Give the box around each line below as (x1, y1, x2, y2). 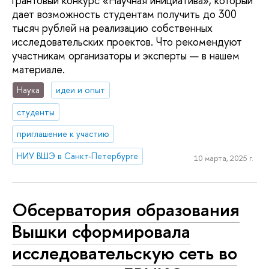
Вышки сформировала (12, 218, 190, 244)
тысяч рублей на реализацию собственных (12, 20, 213, 36)
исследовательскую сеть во (12, 240, 237, 265)
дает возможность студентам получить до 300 (12, 7, 237, 22)
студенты (17, 106, 55, 118)
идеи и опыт (56, 83, 106, 95)
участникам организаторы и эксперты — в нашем (12, 48, 240, 64)
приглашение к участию (17, 128, 110, 140)
